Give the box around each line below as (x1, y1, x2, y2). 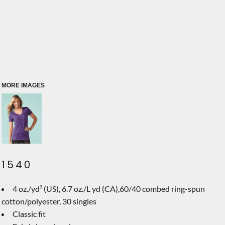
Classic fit (13, 209, 46, 218)
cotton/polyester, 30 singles (2, 196, 96, 206)
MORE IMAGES (2, 82, 45, 89)
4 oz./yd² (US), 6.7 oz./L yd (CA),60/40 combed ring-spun (13, 184, 205, 193)
